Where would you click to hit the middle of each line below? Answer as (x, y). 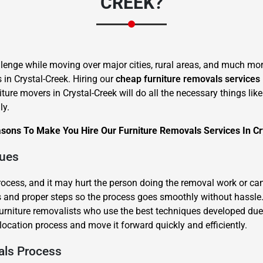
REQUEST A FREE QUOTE (131, 119)
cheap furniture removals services (188, 79)
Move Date (52, 205)
